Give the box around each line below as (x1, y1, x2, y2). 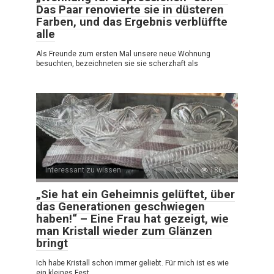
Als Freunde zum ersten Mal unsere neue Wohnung (36, 49, 210, 58)
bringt (36, 235, 68, 250)
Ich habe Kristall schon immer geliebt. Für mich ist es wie (36, 258, 229, 267)
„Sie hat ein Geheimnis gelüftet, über (36, 187, 235, 201)
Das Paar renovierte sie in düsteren (36, 2, 224, 17)
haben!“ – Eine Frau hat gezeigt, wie (36, 211, 229, 226)
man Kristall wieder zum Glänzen (36, 223, 212, 238)
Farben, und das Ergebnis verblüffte (36, 14, 228, 29)
